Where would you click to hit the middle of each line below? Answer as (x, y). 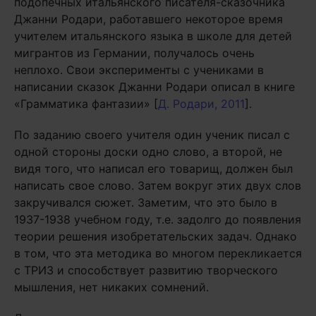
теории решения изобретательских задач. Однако (156, 236)
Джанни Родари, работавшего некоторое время (148, 19)
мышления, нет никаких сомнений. (111, 287)
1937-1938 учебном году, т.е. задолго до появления (158, 219)
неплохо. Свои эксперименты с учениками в (139, 70)
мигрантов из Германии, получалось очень (134, 53)
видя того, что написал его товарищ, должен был (153, 169)
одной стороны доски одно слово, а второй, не (148, 152)
